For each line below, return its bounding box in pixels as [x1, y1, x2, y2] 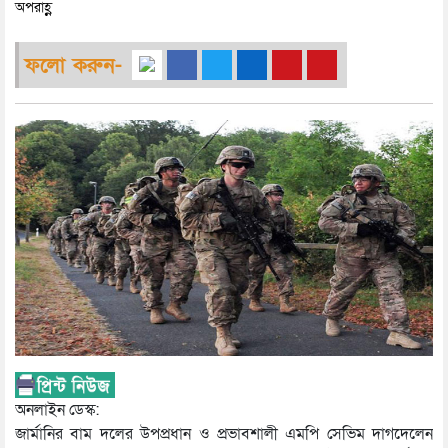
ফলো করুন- [24, 52, 122, 80]
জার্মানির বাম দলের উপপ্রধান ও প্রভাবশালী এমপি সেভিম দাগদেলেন [15, 422, 433, 445]
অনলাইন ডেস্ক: [15, 398, 99, 421]
